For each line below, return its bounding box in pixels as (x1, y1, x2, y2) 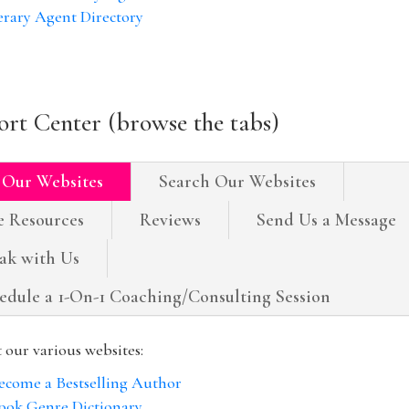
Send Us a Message (257, 208, 397, 231)
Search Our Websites (159, 170, 317, 193)
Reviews (140, 208, 202, 231)
